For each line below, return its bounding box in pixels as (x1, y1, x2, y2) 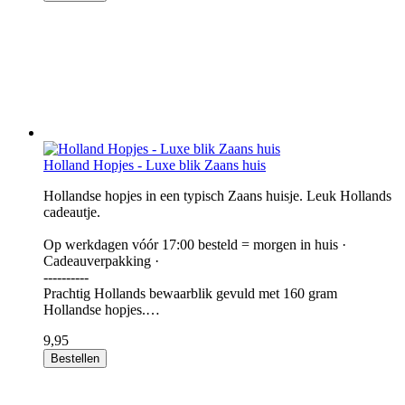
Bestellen (51, 352, 99, 365)
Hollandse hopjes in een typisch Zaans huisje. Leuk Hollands (43, 188, 391, 203)
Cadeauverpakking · (43, 253, 159, 268)
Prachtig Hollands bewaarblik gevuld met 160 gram (43, 286, 337, 301)
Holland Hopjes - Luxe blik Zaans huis (43, 157, 266, 173)
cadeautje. (43, 204, 100, 220)
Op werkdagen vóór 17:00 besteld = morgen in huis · (43, 237, 346, 252)
